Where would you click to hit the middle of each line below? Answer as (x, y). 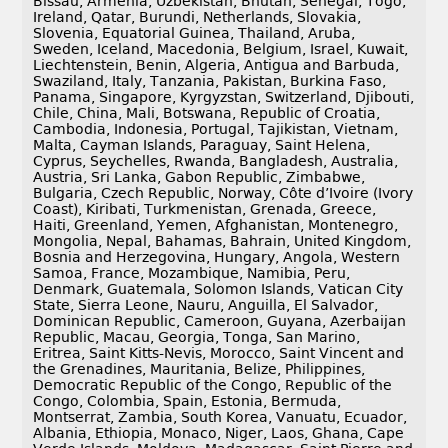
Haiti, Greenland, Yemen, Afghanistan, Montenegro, (216, 225)
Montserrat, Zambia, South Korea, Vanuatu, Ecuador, (220, 417)
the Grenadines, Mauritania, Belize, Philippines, (199, 369)
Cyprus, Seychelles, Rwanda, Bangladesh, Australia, (216, 161)
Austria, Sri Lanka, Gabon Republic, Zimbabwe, (199, 177)
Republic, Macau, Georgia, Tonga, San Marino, (197, 337)
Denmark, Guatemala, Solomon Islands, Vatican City (218, 289)
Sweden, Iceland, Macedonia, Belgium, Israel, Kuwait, (221, 49)
